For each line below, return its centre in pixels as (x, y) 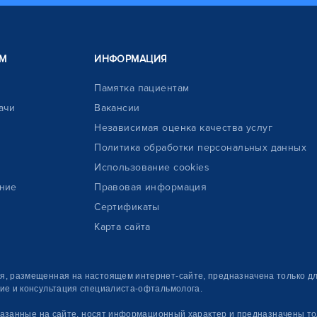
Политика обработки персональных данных (201, 148)
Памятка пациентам (142, 88)
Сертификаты (127, 207)
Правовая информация (151, 187)
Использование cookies (152, 167)
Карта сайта (122, 227)
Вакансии (117, 108)
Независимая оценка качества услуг (184, 128)
